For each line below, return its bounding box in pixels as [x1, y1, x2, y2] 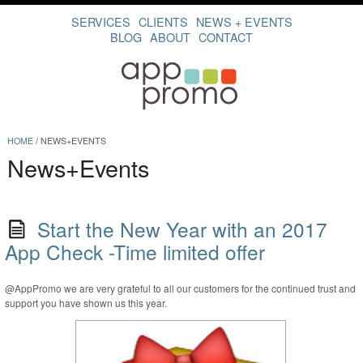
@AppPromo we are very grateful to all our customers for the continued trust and [4, 281, 356, 296]
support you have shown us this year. [4, 296, 167, 310]
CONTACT [199, 28, 253, 45]
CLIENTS [138, 13, 188, 30]
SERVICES [70, 13, 130, 30]
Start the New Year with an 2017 [36, 215, 327, 244]
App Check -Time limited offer [4, 237, 265, 267]
